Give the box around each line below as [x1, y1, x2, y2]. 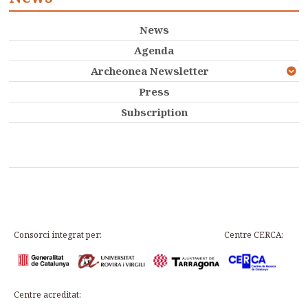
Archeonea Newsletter [90, 63, 209, 78]
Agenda [134, 43, 174, 57]
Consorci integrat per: [14, 228, 102, 241]
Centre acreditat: [14, 288, 81, 300]
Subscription [120, 104, 188, 119]
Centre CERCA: [224, 228, 283, 241]
